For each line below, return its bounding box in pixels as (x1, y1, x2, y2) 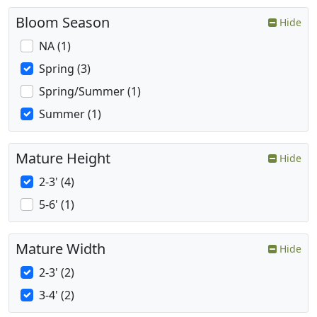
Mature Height (16, 149, 110, 168)
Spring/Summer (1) (39, 83, 141, 100)
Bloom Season (16, 13, 110, 33)
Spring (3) (39, 61, 91, 77)
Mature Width (16, 239, 105, 259)
